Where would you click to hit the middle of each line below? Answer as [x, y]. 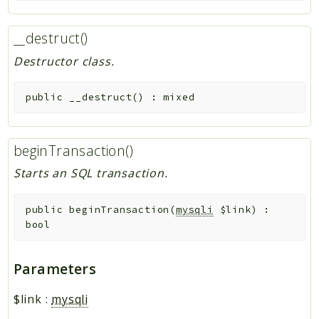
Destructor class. [64, 61]
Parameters [54, 269]
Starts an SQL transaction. [90, 173]
